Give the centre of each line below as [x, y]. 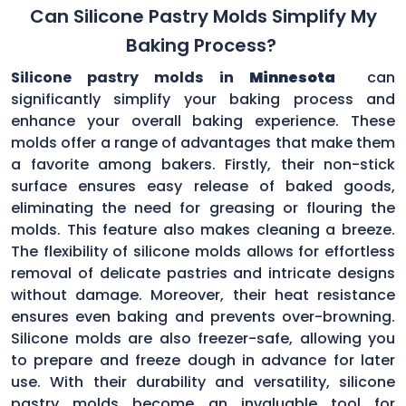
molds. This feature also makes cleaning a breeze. [203, 229]
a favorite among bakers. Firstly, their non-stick [203, 164]
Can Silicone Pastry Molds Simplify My [203, 16]
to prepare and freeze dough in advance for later [203, 360]
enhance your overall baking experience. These [203, 121]
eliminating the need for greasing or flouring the [203, 208]
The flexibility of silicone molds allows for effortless [203, 251]
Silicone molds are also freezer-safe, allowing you [203, 338]
